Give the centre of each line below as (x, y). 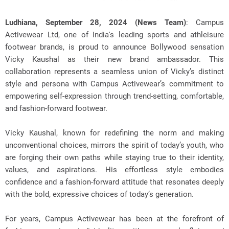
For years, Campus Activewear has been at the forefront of (114, 219)
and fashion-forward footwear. (56, 108)
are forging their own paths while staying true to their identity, (114, 157)
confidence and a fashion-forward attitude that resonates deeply (114, 182)
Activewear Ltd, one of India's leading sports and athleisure (114, 35)
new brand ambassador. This (166, 59)
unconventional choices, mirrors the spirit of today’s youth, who (114, 145)
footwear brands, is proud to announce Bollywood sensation (114, 47)
